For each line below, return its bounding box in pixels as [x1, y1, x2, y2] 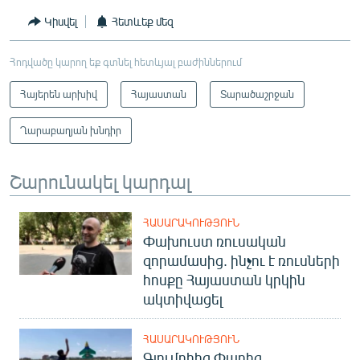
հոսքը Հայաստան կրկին [143, 270, 305, 288]
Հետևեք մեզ [112, 14, 174, 28]
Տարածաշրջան [220, 87, 294, 100]
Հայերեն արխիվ [20, 87, 97, 100]
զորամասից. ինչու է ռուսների [143, 251, 340, 269]
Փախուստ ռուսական [143, 231, 286, 250]
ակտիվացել [143, 289, 223, 308]
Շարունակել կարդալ [10, 168, 190, 193]
